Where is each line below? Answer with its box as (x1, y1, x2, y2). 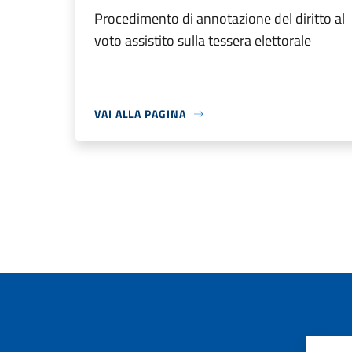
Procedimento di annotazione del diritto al (94, 8, 345, 29)
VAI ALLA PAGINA (94, 105, 186, 122)
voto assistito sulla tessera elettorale (94, 30, 311, 51)
